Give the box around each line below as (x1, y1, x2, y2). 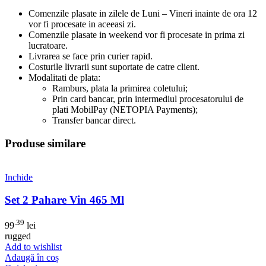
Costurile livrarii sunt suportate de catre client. (28, 62, 199, 72)
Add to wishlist (5, 242, 62, 252)
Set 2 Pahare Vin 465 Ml (5, 194, 124, 207)
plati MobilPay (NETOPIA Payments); (52, 104, 198, 115)
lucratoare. (28, 40, 68, 51)
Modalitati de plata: (28, 72, 100, 83)
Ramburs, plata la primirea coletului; (52, 83, 188, 94)
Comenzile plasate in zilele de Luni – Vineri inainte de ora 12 (28, 8, 257, 19)
